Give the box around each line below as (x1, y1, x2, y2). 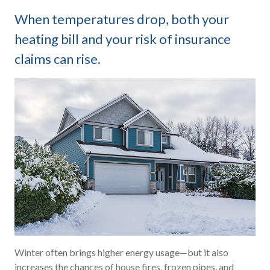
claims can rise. (14, 51, 101, 67)
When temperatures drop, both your (14, 11, 229, 27)
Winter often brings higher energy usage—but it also (14, 246, 228, 258)
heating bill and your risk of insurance (14, 31, 231, 47)
